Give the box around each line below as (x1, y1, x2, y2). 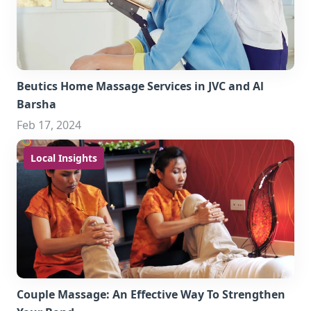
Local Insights (31, 151, 97, 165)
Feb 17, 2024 (17, 117, 81, 133)
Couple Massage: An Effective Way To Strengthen (17, 287, 285, 302)
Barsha (17, 96, 56, 112)
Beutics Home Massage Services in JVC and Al (17, 78, 264, 94)
